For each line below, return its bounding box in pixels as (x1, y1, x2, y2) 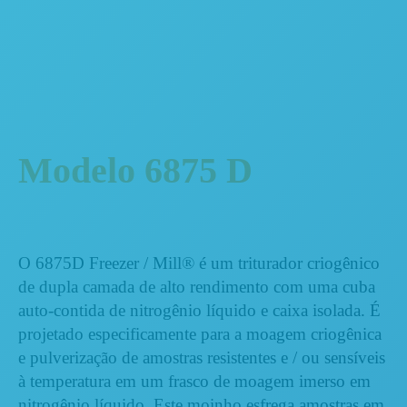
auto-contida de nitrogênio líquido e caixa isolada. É (18, 300, 381, 320)
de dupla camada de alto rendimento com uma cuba (18, 276, 375, 296)
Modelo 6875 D (18, 149, 253, 191)
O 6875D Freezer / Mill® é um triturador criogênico (18, 253, 380, 273)
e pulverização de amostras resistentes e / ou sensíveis (18, 347, 385, 367)
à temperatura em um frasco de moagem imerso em (18, 371, 371, 391)
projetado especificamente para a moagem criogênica (18, 323, 382, 343)
